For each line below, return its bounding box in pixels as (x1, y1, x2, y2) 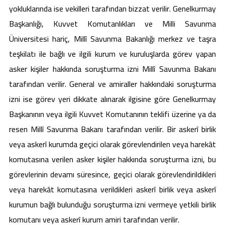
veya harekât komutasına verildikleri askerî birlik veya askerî (9, 181, 216, 197)
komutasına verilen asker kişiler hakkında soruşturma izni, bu (9, 151, 216, 167)
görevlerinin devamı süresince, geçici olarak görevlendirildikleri (9, 166, 216, 182)
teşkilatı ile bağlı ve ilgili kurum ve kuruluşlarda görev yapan (9, 46, 216, 61)
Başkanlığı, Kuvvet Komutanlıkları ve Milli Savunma (9, 16, 216, 31)
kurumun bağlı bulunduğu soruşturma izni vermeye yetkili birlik (9, 196, 216, 212)
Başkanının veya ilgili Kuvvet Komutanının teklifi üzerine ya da (9, 106, 216, 122)
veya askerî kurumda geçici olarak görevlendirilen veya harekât (9, 136, 216, 152)
